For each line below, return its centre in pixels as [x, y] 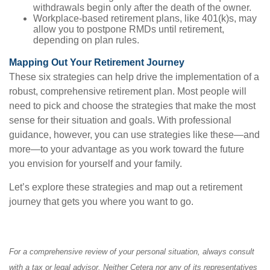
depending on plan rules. [86, 40]
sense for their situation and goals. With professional [120, 120]
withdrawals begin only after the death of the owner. [142, 8]
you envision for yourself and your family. [96, 164]
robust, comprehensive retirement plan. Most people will [128, 91]
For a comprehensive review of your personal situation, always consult [132, 252]
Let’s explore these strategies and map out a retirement [126, 187]
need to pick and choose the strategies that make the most [132, 106]
